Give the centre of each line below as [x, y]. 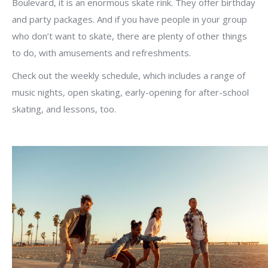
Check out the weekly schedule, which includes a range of [129, 75]
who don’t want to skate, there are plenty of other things [130, 36]
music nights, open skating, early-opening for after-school [130, 92]
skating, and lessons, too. [64, 109]
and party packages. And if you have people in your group [130, 19]
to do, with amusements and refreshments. [101, 53]
